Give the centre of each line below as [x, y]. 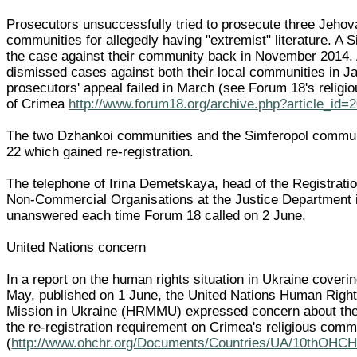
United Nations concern [76, 247]
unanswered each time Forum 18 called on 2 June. [157, 215]
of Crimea [38, 104]
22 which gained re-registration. [100, 151]
